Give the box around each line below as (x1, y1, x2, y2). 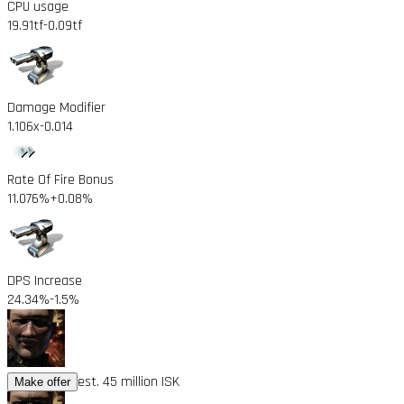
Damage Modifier (7, 97, 106, 117)
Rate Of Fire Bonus (7, 170, 114, 189)
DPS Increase (7, 271, 82, 290)
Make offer (14, 374, 70, 389)
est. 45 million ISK (78, 372, 179, 391)
